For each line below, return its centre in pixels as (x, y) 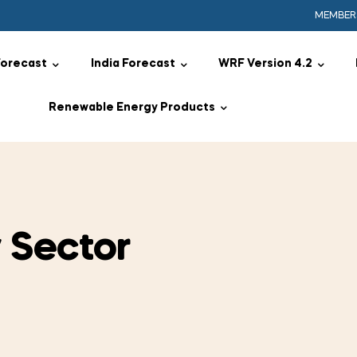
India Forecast (133, 64)
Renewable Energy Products (131, 107)
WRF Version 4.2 (265, 64)
